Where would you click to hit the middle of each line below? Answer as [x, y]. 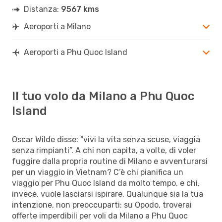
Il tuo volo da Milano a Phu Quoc [103, 96]
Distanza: [42, 9]
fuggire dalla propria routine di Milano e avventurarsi [110, 161]
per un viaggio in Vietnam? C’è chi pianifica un [98, 172]
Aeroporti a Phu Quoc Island [76, 52]
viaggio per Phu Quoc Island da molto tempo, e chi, [106, 183]
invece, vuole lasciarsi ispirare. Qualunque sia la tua [108, 194]
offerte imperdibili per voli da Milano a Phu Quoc [100, 216]
